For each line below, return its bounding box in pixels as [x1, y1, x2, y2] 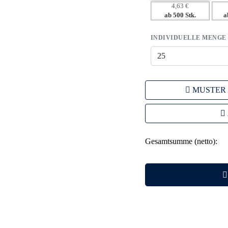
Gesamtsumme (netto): [145, 136, 217, 146]
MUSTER [192, 85, 226, 94]
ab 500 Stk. [164, 11, 196, 19]
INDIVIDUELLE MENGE [150, 34, 226, 41]
